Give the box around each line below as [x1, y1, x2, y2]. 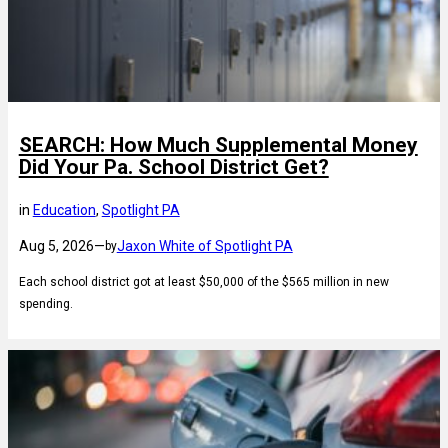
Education [32, 201, 96, 218]
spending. [18, 296, 73, 311]
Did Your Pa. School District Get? [18, 154, 329, 179]
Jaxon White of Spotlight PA [116, 237, 293, 254]
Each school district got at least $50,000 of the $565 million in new [18, 274, 389, 289]
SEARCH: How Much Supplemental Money [18, 132, 418, 157]
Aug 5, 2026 [18, 237, 94, 254]
